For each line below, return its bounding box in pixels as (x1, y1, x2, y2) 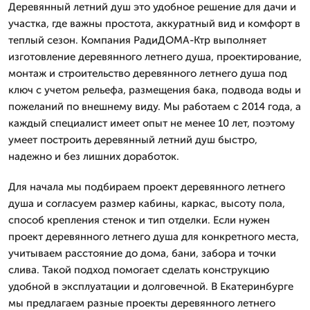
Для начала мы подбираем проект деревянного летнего (8, 181, 285, 193)
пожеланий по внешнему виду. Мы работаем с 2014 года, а (8, 100, 301, 113)
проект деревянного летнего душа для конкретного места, (8, 230, 299, 243)
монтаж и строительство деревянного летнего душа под (8, 67, 287, 80)
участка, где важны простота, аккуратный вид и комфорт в (8, 17, 300, 30)
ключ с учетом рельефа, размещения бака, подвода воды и (8, 84, 301, 96)
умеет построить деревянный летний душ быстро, (8, 134, 257, 146)
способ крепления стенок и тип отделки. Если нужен (8, 214, 270, 226)
